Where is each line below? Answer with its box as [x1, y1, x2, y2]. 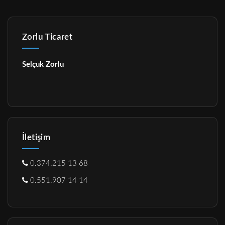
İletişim [22, 133, 51, 142]
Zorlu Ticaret [22, 32, 73, 41]
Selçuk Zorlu [22, 60, 64, 68]
